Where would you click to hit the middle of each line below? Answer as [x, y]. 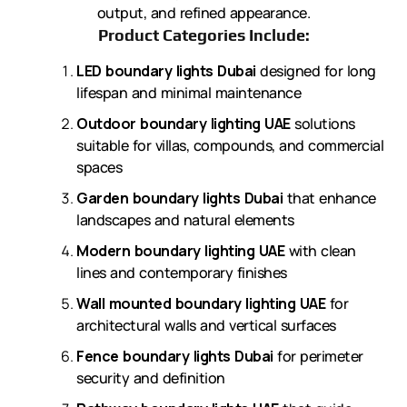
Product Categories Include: [203, 35]
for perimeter [318, 357]
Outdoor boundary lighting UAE [184, 124]
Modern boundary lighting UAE [180, 251]
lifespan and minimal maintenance [189, 93]
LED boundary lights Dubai [166, 71]
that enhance [329, 199]
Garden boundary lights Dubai [179, 199]
